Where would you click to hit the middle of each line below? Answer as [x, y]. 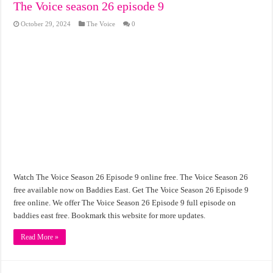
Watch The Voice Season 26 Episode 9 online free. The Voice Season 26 [131, 177]
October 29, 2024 [46, 24]
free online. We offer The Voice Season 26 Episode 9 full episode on [125, 202]
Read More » [40, 237]
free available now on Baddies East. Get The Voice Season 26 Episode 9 [131, 190]
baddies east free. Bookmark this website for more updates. [110, 215]
